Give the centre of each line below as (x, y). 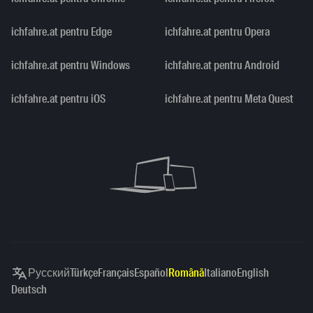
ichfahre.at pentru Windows (71, 66)
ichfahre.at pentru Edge (61, 32)
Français (116, 273)
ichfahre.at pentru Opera (217, 32)
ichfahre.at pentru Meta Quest (229, 99)
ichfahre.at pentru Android (222, 66)
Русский (49, 273)
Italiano (220, 273)
